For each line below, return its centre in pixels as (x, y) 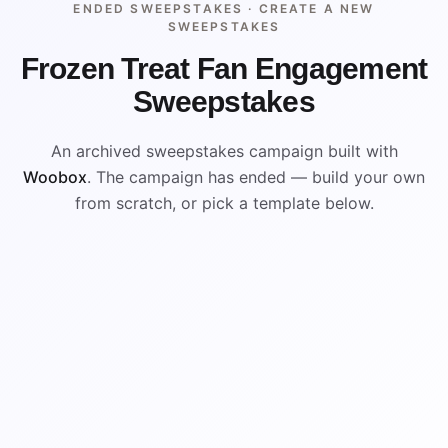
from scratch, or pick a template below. (224, 203)
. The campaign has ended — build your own (256, 177)
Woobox (55, 177)
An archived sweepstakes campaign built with (224, 151)
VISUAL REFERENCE (360, 246)
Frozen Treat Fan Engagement (224, 68)
